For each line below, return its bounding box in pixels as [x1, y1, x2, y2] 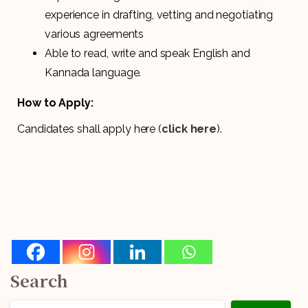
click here [162, 122, 217, 135]
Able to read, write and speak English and [45, 46, 250, 60]
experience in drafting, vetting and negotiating [45, 8, 274, 21]
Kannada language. [45, 65, 142, 79]
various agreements [45, 27, 144, 41]
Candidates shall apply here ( [17, 122, 162, 135]
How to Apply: [17, 96, 93, 109]
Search [10, 267, 68, 292]
